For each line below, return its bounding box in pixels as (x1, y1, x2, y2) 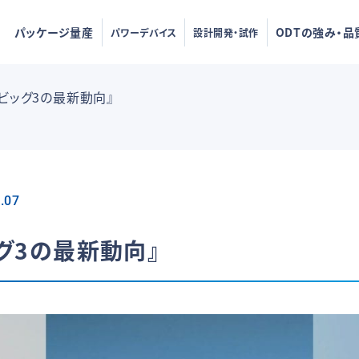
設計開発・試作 (193, 25, 259, 39)
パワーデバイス (110, 25, 177, 39)
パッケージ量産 (14, 24, 94, 40)
